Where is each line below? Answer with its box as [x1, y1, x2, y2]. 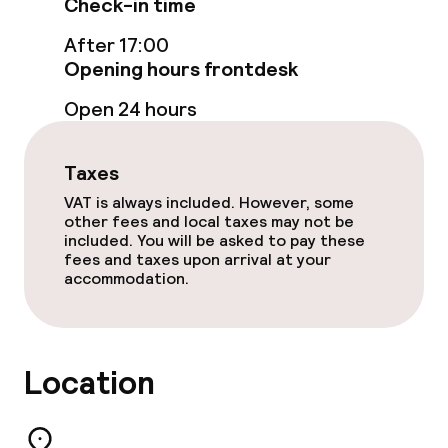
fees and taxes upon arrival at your [64, 249, 331, 270]
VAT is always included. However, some [64, 192, 354, 213]
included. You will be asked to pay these [64, 230, 365, 251]
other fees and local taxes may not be [64, 211, 354, 232]
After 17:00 [64, 32, 169, 58]
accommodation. [64, 268, 189, 289]
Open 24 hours [64, 96, 197, 122]
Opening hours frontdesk [64, 56, 298, 82]
